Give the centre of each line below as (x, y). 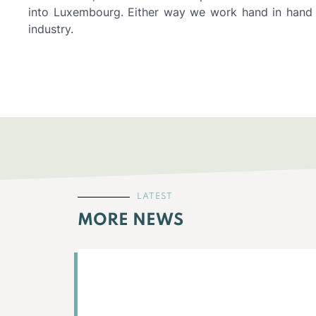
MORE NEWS (130, 221)
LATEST (155, 197)
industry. (51, 29)
